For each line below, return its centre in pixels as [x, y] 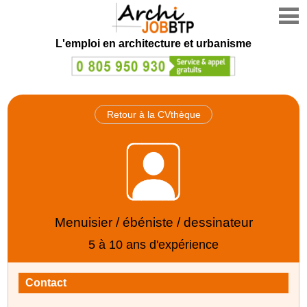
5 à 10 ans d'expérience [153, 244]
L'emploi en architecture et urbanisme [153, 44]
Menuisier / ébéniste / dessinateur [153, 222]
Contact [46, 282]
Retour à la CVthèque [153, 114]
